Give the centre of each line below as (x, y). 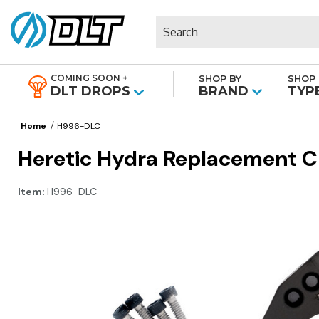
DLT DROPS (90, 91)
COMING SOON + (89, 78)
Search (173, 23)
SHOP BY (220, 78)
